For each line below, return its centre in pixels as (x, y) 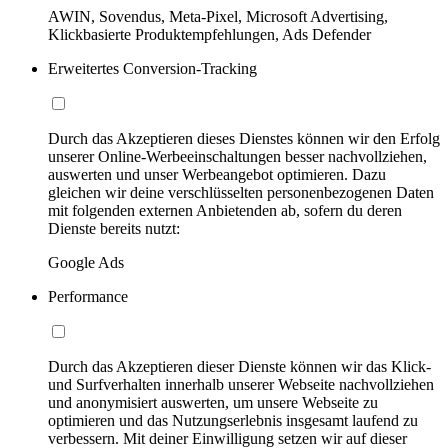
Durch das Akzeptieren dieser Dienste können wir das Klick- (239, 366)
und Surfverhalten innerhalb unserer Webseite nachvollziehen (241, 384)
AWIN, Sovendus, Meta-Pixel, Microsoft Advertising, (218, 16)
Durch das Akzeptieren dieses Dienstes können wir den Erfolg (244, 138)
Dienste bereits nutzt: (114, 228)
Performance (88, 296)
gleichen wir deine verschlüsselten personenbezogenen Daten (241, 192)
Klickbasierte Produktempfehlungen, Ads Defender (209, 34)
